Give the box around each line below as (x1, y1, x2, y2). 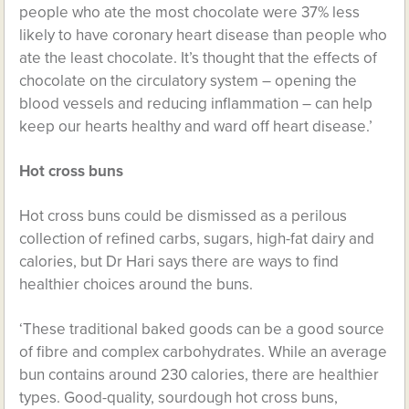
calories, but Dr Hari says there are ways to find (19, 252, 340, 271)
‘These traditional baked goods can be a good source (19, 320, 385, 339)
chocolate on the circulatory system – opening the (19, 71, 358, 90)
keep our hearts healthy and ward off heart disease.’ (19, 117, 373, 136)
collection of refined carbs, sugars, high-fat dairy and (19, 229, 375, 248)
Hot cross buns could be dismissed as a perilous (19, 206, 348, 225)
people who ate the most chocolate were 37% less (19, 3, 361, 22)
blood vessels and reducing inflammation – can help (19, 94, 373, 113)
